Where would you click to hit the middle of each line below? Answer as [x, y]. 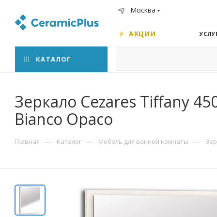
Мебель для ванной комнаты [143, 141]
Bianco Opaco [64, 119]
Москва [143, 10]
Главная [27, 141]
